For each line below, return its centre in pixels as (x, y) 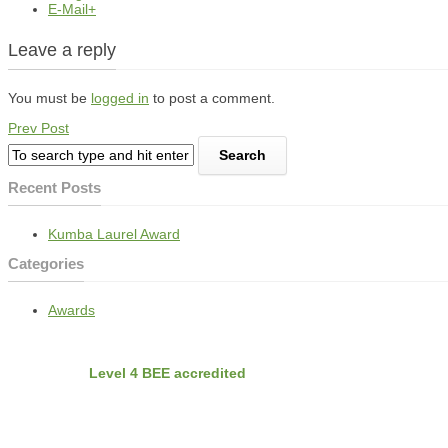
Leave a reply (62, 50)
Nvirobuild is (48, 373)
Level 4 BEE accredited (167, 373)
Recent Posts (54, 188)
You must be (49, 98)
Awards (71, 310)
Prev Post (38, 128)
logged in (120, 98)
